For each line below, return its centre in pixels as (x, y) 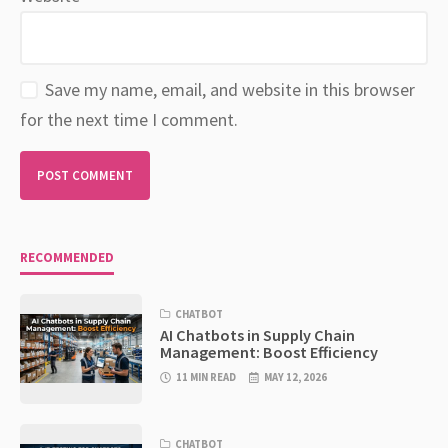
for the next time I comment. (129, 119)
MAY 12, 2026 (296, 376)
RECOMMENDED (67, 257)
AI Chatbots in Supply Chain (258, 334)
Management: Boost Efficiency (269, 351)
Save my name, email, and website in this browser (230, 89)
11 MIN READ (206, 376)
